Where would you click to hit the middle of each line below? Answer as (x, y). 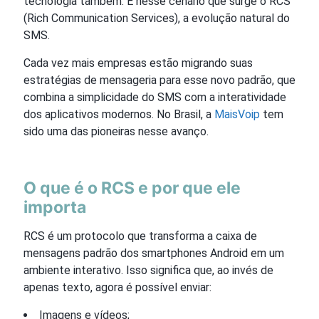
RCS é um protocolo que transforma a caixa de (140, 236)
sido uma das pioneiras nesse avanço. (116, 131)
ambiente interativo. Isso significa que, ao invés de (148, 270)
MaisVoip (237, 114)
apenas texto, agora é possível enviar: (117, 287)
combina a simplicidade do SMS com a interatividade (155, 97)
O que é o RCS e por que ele (132, 188)
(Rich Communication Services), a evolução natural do (157, 18)
